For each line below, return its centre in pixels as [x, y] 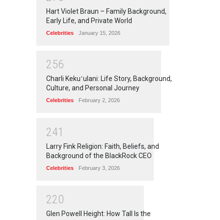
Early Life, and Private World [89, 20]
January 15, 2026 [99, 33]
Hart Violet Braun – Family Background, [106, 11]
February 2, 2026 [99, 100]
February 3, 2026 [99, 168]
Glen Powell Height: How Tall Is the [98, 214]
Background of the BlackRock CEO [99, 155]
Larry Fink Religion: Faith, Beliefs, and [103, 146]
